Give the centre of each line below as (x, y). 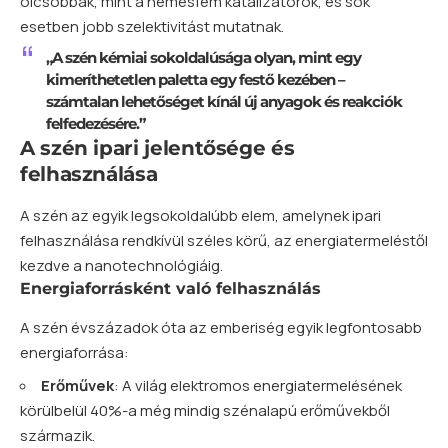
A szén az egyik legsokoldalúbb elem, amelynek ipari (200, 215)
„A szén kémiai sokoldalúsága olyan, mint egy (203, 58)
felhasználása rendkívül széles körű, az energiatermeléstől (224, 240)
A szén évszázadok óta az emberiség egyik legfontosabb (221, 327)
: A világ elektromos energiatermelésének (258, 385)
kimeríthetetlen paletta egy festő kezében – (195, 80)
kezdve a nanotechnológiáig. (121, 265)
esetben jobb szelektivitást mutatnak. (152, 26)
